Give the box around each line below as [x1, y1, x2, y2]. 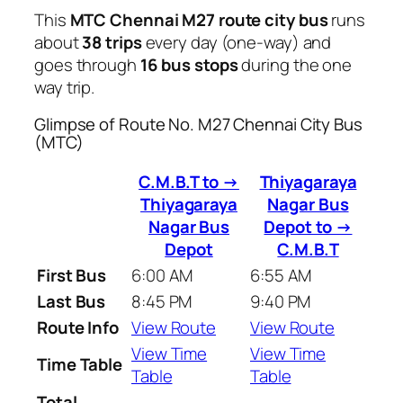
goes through [34, 52, 140, 76]
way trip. [34, 75, 95, 99]
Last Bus [37, 289, 106, 313]
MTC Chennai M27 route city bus [69, 7, 328, 31]
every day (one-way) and [141, 30, 332, 54]
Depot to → [264, 214, 353, 238]
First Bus [37, 263, 107, 287]
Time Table [37, 352, 122, 376]
